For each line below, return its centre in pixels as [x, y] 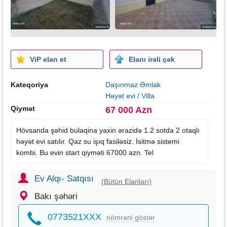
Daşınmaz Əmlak [133, 84]
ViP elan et [48, 59]
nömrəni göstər [131, 217]
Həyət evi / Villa [130, 96]
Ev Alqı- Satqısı [64, 178]
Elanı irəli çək [152, 59]
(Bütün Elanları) [126, 181]
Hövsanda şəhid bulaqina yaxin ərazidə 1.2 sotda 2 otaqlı [108, 130]
